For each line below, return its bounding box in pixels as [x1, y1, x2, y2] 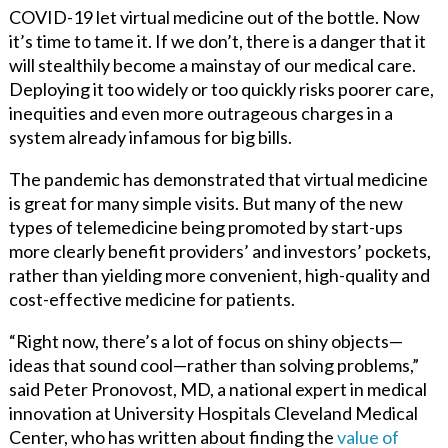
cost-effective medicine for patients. [8, 287, 295, 310]
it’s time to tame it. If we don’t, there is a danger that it [8, 29, 426, 52]
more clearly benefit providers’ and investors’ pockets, [8, 239, 431, 262]
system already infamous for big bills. [8, 125, 292, 148]
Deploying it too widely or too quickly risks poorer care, [8, 77, 434, 100]
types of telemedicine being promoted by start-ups [8, 215, 403, 238]
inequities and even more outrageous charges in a [8, 101, 393, 124]
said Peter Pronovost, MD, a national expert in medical [8, 377, 427, 400]
